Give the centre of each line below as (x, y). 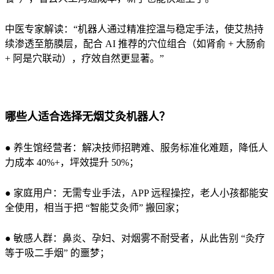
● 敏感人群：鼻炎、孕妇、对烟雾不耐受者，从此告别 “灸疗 (135, 238)
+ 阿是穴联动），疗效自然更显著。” (84, 58)
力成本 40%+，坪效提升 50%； (72, 162)
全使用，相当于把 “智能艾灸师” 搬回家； (95, 207)
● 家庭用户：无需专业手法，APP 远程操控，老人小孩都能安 (137, 193)
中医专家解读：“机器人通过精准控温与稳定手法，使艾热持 (134, 29)
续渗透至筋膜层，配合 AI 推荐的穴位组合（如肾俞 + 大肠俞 (135, 43)
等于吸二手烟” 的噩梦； (57, 253)
